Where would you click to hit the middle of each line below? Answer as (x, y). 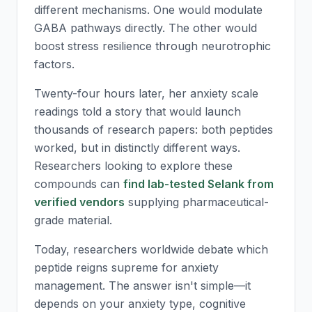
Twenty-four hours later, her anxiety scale (146, 93)
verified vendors (79, 202)
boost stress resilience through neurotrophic (153, 46)
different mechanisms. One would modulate (148, 10)
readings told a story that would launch (138, 111)
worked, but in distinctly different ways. (137, 148)
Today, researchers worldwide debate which (151, 249)
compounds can (79, 184)
